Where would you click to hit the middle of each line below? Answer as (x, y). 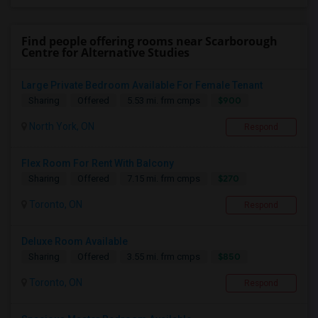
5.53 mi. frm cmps (164, 101)
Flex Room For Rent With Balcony (98, 164)
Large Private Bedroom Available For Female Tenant (142, 86)
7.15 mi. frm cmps (164, 179)
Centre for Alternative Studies (105, 53)
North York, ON (61, 127)
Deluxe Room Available (75, 242)
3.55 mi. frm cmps (164, 257)
